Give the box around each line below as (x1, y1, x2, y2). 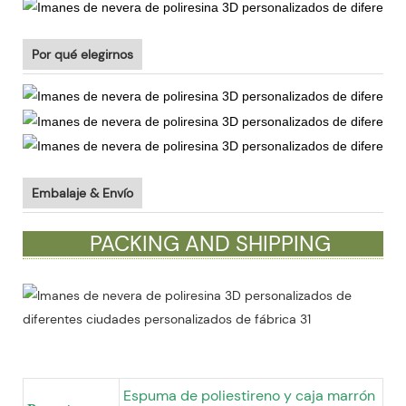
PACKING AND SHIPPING (89, 228, 331, 257)
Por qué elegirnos (32, 46, 133, 63)
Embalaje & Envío (32, 184, 133, 201)
